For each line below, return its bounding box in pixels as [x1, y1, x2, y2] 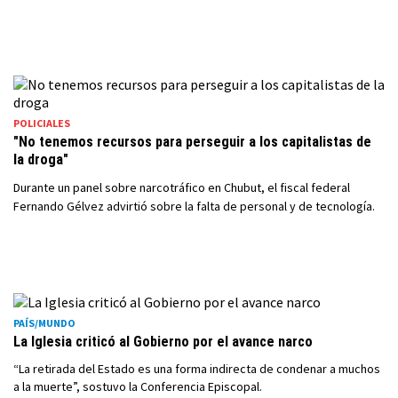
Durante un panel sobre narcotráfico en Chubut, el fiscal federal [13, 179, 350, 195]
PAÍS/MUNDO [13, 316, 76, 330]
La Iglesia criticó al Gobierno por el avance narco [13, 333, 313, 350]
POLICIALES [13, 116, 70, 130]
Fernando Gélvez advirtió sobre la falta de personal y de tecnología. [13, 198, 375, 214]
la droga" [13, 151, 68, 168]
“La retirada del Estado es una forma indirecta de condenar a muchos [13, 361, 380, 377]
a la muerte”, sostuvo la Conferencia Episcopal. [13, 378, 262, 394]
